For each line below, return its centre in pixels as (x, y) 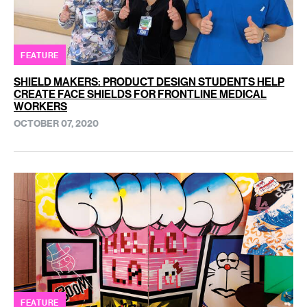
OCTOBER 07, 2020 (56, 123)
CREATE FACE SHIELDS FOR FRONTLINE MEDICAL (140, 94)
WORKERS (40, 107)
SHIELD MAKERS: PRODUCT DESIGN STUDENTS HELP (149, 82)
